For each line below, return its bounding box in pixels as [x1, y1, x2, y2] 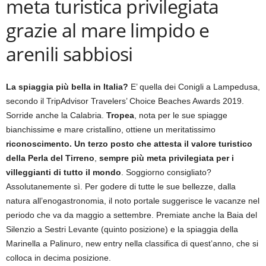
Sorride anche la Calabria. [6, 110, 106, 120]
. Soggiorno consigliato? [121, 167, 211, 177]
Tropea [106, 110, 134, 120]
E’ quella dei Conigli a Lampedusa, [128, 82, 260, 91]
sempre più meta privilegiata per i [97, 153, 234, 163]
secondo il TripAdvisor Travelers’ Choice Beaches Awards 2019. [6, 96, 244, 106]
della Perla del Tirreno [6, 153, 94, 163]
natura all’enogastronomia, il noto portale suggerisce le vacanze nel [6, 196, 259, 205]
